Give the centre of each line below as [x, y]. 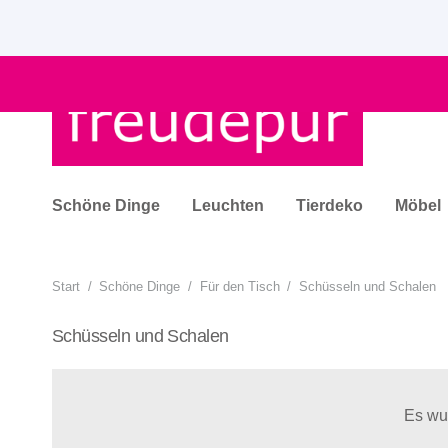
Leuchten [228, 205]
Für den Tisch [239, 286]
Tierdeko [329, 205]
